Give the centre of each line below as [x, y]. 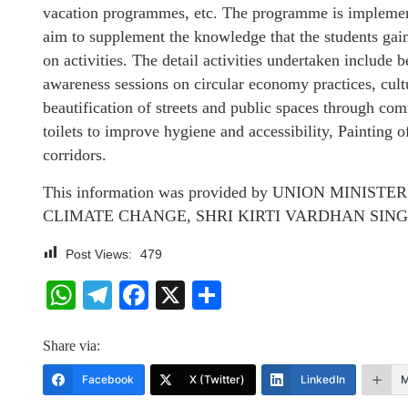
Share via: [71, 346]
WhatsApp [143, 295]
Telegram [173, 295]
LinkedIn [323, 379]
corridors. [75, 155]
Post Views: [99, 254]
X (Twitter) [217, 379]
